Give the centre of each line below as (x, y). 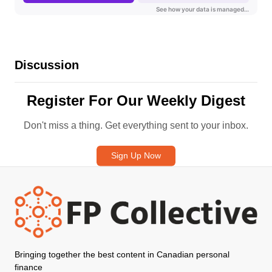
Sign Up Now (136, 156)
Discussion (47, 65)
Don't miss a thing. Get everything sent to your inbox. (136, 126)
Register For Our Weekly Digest (136, 100)
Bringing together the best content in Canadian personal (122, 255)
